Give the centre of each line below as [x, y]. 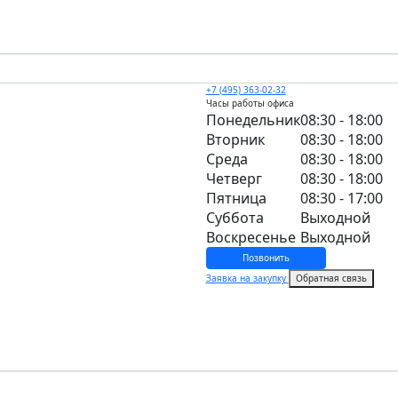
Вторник [235, 139]
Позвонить [266, 257]
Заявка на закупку [247, 278]
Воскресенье [251, 237]
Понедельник [253, 120]
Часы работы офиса [250, 103]
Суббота [235, 218]
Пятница [236, 198]
